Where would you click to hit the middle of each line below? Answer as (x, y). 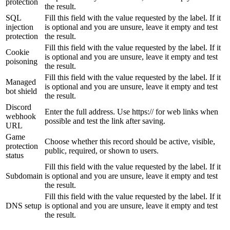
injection (20, 27)
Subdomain (24, 176)
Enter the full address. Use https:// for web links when (131, 112)
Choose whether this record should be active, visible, (130, 142)
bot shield (21, 91)
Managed (21, 82)
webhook (21, 117)
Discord (18, 107)
